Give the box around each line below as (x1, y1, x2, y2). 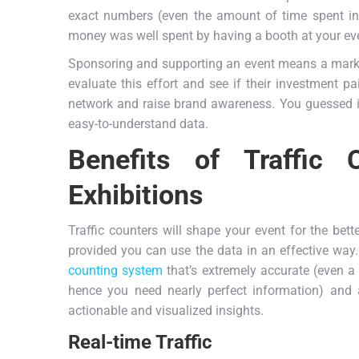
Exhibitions (68, 178, 203, 211)
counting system (68, 262, 163, 278)
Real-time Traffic (68, 330, 212, 353)
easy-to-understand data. (68, 115, 208, 131)
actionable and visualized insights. (68, 302, 267, 318)
